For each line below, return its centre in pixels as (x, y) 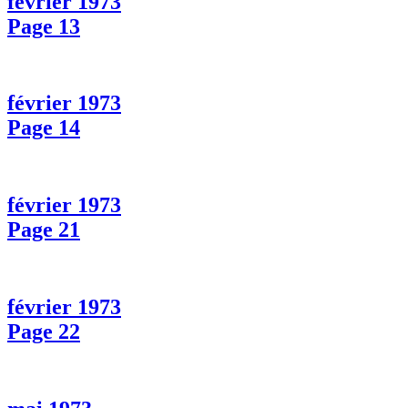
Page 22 (44, 332)
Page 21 (44, 230)
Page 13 (44, 26)
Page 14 (44, 128)
